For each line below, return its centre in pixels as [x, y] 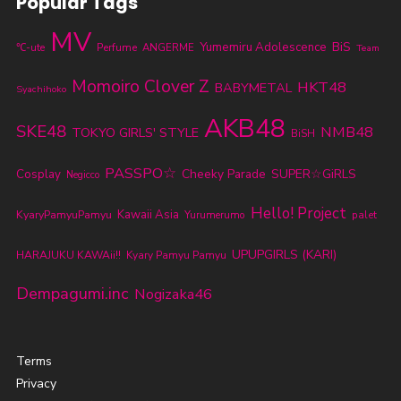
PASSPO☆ [140, 173]
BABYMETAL [253, 87]
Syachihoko [41, 89]
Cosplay [38, 174]
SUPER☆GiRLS [313, 174]
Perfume [116, 47]
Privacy [36, 384]
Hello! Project [298, 213]
